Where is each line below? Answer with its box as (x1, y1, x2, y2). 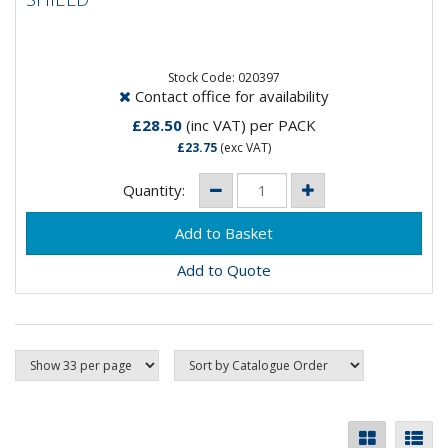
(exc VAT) (217, 138, 271, 156)
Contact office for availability (131, 85, 329, 106)
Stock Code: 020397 (168, 68, 280, 86)
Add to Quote (177, 260, 271, 281)
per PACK (250, 114, 316, 135)
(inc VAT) (182, 114, 250, 135)
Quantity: (123, 180, 189, 200)
